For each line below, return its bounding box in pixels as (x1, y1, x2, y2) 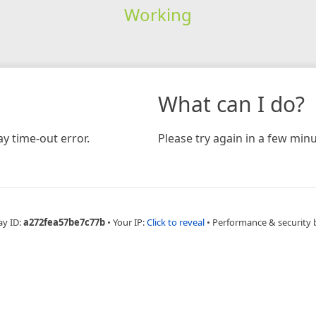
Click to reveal (147, 215, 205, 229)
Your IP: (113, 215, 147, 229)
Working (123, 2, 192, 26)
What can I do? (158, 89, 305, 119)
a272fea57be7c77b (23, 215, 105, 229)
